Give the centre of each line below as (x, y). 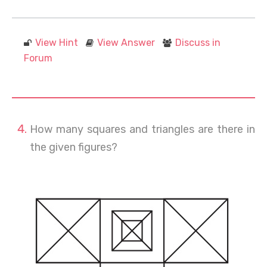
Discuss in (198, 42)
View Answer (126, 42)
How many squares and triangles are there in (142, 129)
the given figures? (74, 147)
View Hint (57, 42)
